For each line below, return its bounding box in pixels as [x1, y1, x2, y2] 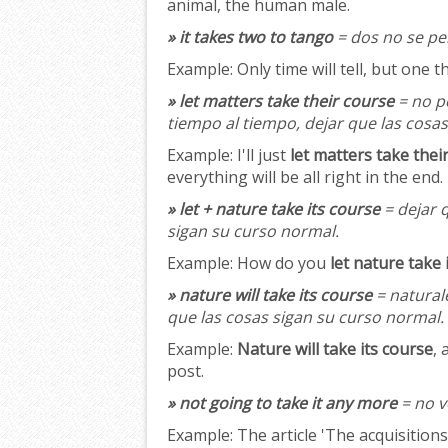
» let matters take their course [167, 90, 394, 113]
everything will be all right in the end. [167, 166, 443, 189]
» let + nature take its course [167, 198, 380, 221]
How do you [233, 252, 330, 275]
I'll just [233, 144, 290, 167]
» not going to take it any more [167, 392, 397, 415]
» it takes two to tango [167, 26, 333, 49]
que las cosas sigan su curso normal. [167, 306, 444, 329]
